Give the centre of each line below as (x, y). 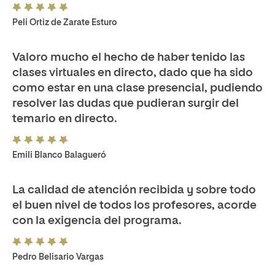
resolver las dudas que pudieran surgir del (126, 103)
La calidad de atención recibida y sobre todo (134, 190)
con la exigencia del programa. (97, 221)
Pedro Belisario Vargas (58, 257)
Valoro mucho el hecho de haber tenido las (129, 57)
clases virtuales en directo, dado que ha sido (133, 73)
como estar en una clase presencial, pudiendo (137, 88)
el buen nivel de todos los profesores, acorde (134, 205)
